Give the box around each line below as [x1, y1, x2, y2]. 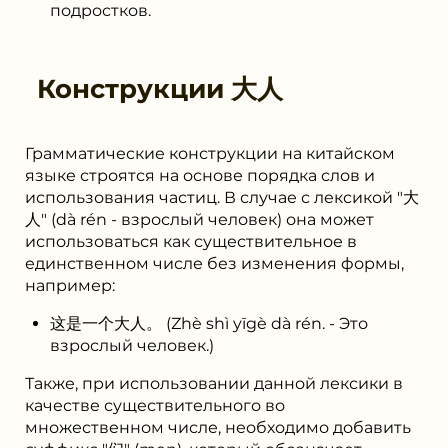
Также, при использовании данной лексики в [25, 373, 403, 393]
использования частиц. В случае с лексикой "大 [25, 187, 419, 207]
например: [25, 275, 115, 295]
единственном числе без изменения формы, [25, 253, 404, 273]
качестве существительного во [25, 395, 285, 415]
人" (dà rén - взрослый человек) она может [25, 209, 374, 229]
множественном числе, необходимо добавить [25, 417, 411, 437]
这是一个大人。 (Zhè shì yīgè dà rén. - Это [50, 313, 368, 333]
